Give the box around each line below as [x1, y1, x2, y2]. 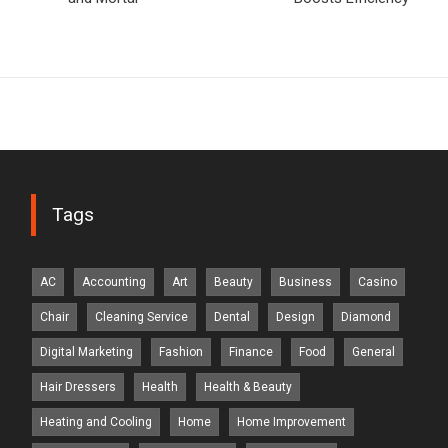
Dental [214, 310, 251, 325]
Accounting [82, 275, 147, 290]
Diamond [341, 310, 392, 325]
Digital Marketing [40, 345, 134, 360]
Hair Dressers [40, 380, 117, 395]
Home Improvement [237, 415, 347, 430]
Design [276, 310, 316, 325]
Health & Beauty [204, 380, 293, 395]
